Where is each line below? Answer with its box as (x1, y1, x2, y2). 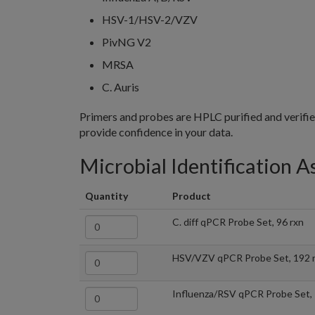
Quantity (85, 189, 128, 202)
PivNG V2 (102, 34, 151, 49)
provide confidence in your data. (79, 124, 233, 139)
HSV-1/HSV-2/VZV (102, 12, 198, 26)
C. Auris (102, 79, 139, 94)
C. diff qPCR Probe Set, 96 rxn (172, 215, 304, 228)
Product (172, 189, 211, 202)
